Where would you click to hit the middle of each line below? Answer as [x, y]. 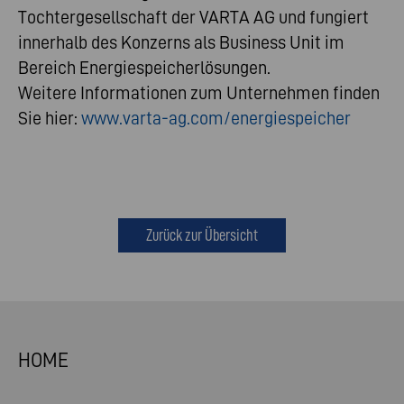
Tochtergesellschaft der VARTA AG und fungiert [193, 18]
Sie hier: [50, 119]
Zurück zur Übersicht [202, 235]
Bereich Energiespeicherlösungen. [144, 68]
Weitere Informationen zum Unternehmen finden [199, 93]
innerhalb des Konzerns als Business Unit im [181, 43]
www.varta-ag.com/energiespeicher [216, 119]
